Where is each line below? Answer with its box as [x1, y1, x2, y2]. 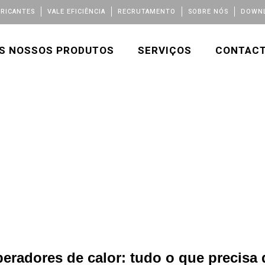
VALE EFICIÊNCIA [47, 7, 105, 17]
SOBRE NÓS [188, 7, 228, 17]
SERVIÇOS [138, 43, 192, 58]
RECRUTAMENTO [118, 7, 176, 17]
